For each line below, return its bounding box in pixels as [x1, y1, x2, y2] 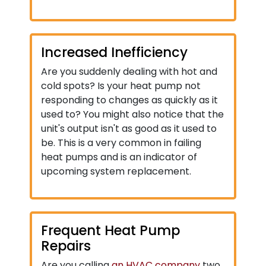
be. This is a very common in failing [41, 136, 201, 150]
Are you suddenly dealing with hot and [41, 65, 217, 78]
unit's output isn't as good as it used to [41, 122, 217, 135]
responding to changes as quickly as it [41, 93, 218, 107]
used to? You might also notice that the [41, 107, 224, 121]
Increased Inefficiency [41, 43, 188, 62]
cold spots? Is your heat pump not [41, 79, 201, 93]
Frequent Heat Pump [41, 221, 180, 240]
